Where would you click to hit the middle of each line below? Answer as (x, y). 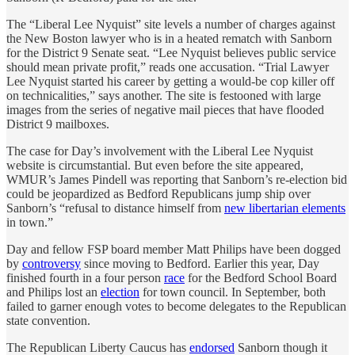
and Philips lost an (53, 292)
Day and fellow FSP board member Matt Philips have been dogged (174, 249)
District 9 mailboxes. (58, 124)
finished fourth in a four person (85, 277)
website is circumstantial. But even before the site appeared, (155, 165)
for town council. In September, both (233, 292)
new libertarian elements (285, 208)
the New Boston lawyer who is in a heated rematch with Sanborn (169, 38)
